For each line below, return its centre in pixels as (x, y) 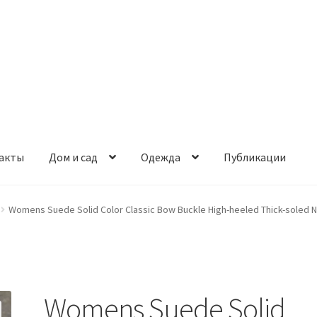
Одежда (161, 157)
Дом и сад (74, 157)
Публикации (255, 157)
